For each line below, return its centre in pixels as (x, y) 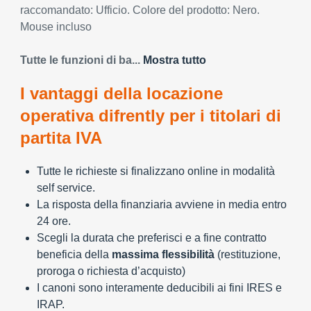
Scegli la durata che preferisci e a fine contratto (152, 238)
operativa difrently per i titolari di (151, 116)
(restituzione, (247, 254)
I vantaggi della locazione (121, 93)
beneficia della (74, 254)
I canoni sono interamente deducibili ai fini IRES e (159, 288)
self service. (66, 188)
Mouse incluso (56, 27)
